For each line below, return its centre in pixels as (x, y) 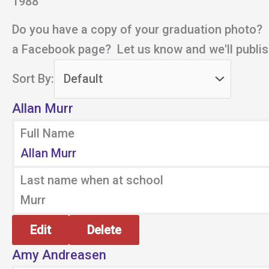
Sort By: (33, 79)
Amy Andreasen (59, 255)
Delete (104, 230)
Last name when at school (92, 180)
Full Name (47, 133)
